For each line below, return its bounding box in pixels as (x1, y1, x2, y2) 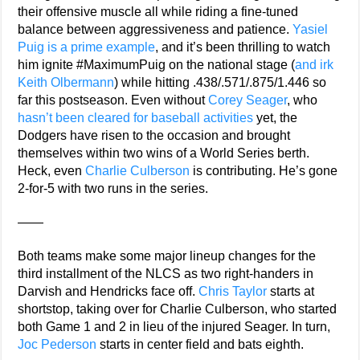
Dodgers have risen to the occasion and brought (18, 128, 291, 142)
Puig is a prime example (18, 39, 156, 54)
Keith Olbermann (18, 75, 115, 89)
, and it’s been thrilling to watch (155, 39, 331, 54)
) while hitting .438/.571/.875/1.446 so (114, 75, 327, 89)
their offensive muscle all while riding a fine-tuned (18, 4, 299, 18)
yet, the (253, 110, 298, 125)
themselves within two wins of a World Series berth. (18, 145, 310, 160)
